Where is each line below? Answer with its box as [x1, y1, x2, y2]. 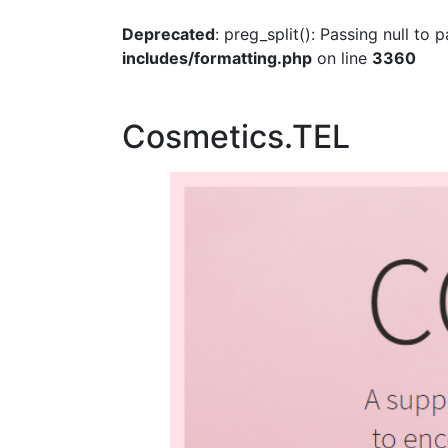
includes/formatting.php [122, 47, 312, 68]
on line [312, 47, 372, 68]
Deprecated [122, 23, 215, 44]
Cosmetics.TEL [122, 116, 350, 156]
